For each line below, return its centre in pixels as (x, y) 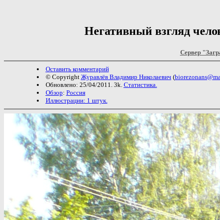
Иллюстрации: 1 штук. (76, 100)
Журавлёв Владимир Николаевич (126, 77)
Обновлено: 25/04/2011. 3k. (84, 84)
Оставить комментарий (77, 69)
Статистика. (140, 84)
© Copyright (63, 77)
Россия (76, 92)
